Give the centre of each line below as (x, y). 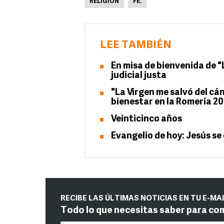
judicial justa (139, 76)
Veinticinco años (146, 119)
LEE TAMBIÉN (136, 45)
